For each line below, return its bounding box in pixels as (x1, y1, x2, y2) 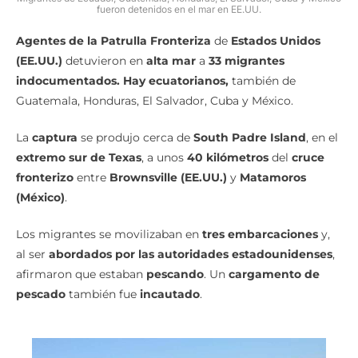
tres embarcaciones (202, 226, 318, 241)
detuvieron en (62, 53, 146, 68)
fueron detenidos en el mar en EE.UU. (97, 2, 261, 15)
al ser (16, 246, 49, 261)
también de (229, 73, 296, 88)
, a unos (141, 149, 187, 165)
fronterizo (16, 169, 74, 185)
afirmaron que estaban (16, 266, 146, 281)
